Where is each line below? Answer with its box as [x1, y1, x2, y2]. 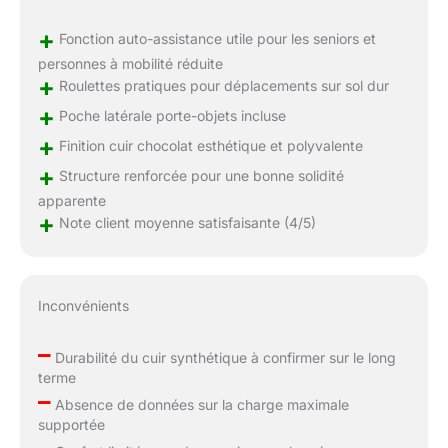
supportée [37, 416, 105, 434]
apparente [37, 192, 106, 210]
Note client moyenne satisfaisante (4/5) [54, 214, 316, 232]
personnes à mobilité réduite [37, 55, 223, 73]
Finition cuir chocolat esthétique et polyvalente [54, 137, 363, 155]
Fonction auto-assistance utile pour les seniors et [54, 30, 376, 48]
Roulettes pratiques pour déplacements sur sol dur [54, 77, 389, 95]
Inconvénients [37, 297, 129, 315]
